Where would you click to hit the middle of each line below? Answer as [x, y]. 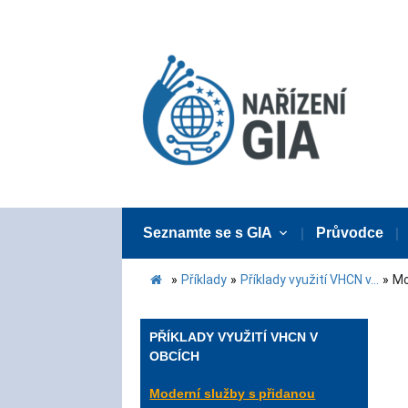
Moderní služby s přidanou [233, 393]
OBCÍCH [175, 356]
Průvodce [350, 233]
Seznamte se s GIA [208, 233]
